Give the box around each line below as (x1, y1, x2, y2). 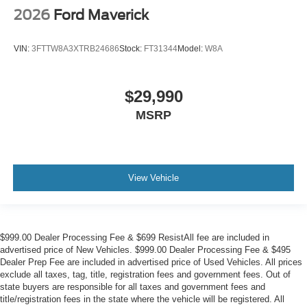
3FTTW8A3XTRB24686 (32, 44, 119, 54)
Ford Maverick (53, 6, 149, 23)
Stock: (119, 44, 144, 54)
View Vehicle (128, 173, 179, 184)
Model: (177, 44, 205, 54)
